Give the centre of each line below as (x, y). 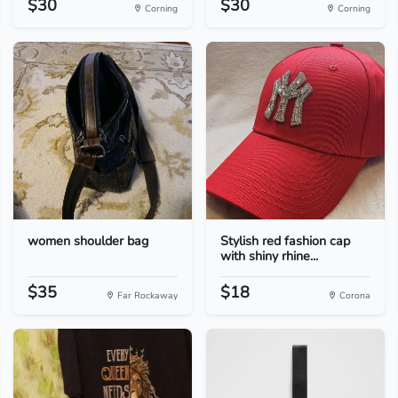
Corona (354, 295)
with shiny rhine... (269, 256)
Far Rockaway (146, 295)
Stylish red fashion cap (285, 241)
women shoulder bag (88, 241)
